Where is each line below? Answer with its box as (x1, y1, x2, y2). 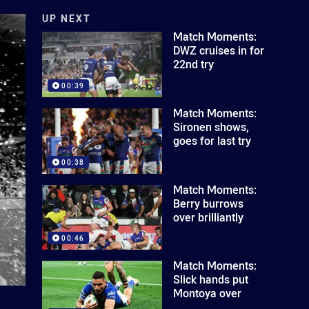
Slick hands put (173, 272, 249, 288)
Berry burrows (173, 195, 244, 211)
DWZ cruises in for (173, 43, 265, 58)
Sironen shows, (173, 119, 250, 134)
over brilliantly (173, 209, 244, 225)
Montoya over (173, 286, 242, 301)
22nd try (173, 57, 215, 72)
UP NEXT (42, 12, 92, 25)
